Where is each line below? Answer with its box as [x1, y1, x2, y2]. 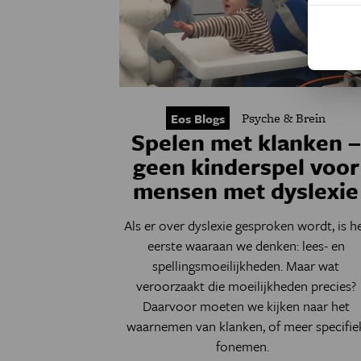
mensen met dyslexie [133, 174, 359, 206]
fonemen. [216, 336, 276, 356]
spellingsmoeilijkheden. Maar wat [152, 255, 340, 276]
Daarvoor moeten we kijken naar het [142, 296, 350, 316]
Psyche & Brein [242, 109, 326, 127]
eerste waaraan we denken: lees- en [147, 235, 345, 255]
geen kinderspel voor [132, 150, 359, 182]
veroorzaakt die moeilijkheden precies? [135, 276, 356, 296]
